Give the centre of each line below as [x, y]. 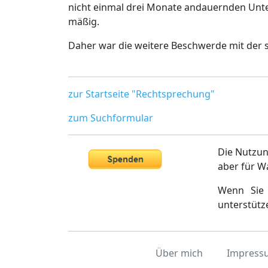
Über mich [179, 253]
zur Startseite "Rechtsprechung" [141, 94]
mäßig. [84, 22]
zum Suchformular [111, 118]
